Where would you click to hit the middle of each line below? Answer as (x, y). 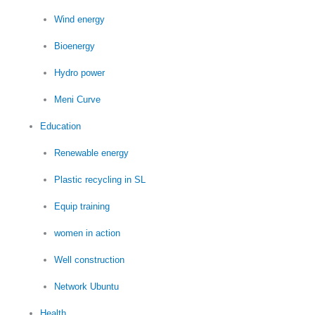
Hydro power (79, 72)
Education (61, 126)
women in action (87, 233)
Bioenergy (74, 46)
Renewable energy (91, 153)
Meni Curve (77, 99)
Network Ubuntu (86, 286)
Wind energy (79, 19)
